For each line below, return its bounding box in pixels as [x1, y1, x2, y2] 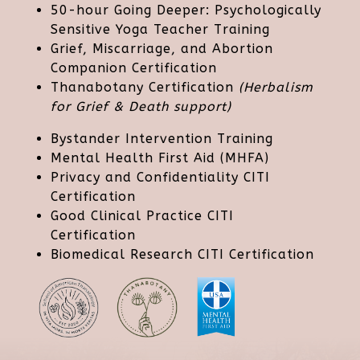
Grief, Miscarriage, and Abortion [51, 41, 273, 57]
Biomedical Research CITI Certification [51, 247, 314, 263]
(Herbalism [239, 80, 313, 96]
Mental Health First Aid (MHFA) [51, 150, 269, 166]
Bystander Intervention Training [51, 131, 273, 147]
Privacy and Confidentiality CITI [51, 170, 270, 186]
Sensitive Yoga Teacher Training [51, 22, 270, 38]
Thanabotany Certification [51, 80, 239, 96]
